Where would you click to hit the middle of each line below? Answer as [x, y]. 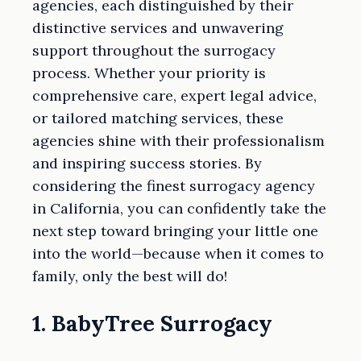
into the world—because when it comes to [178, 254]
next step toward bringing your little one [175, 231]
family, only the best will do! [130, 276]
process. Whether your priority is [149, 73]
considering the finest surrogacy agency [174, 186]
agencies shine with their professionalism [178, 141]
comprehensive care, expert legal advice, [174, 96]
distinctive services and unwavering [158, 28]
